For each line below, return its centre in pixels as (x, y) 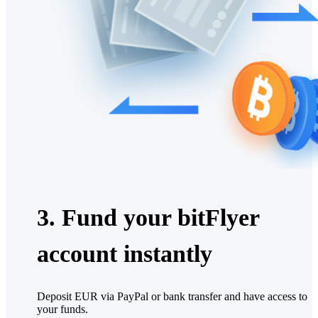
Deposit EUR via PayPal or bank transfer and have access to (172, 296)
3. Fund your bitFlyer (148, 218)
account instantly (125, 254)
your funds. (62, 309)
